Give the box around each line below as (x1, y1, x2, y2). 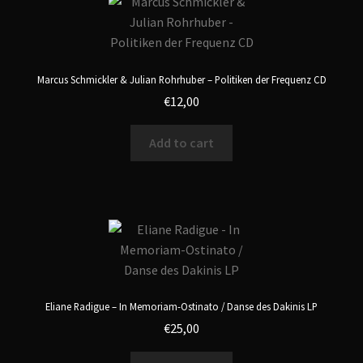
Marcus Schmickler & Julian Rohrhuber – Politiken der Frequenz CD (36, 73, 327, 87)
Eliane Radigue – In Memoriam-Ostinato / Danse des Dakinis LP (45, 300, 318, 314)
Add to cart (149, 135, 214, 152)
